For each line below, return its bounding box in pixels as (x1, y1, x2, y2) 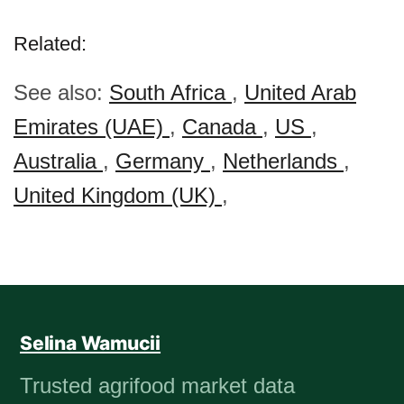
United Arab (244, 80, 356, 105)
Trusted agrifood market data (20, 373, 295, 398)
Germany (115, 149, 210, 173)
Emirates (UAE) (14, 115, 170, 139)
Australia (14, 149, 103, 173)
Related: (14, 32, 87, 55)
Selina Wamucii (20, 332, 161, 354)
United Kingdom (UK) (14, 183, 222, 207)
